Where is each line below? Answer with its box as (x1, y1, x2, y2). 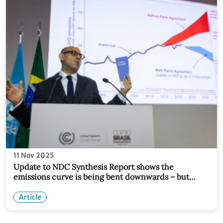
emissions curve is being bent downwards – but (13, 171, 189, 182)
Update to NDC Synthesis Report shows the (13, 161, 174, 172)
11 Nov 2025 (13, 150, 54, 160)
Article (19, 192, 41, 202)
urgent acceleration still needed (13, 181, 132, 192)
